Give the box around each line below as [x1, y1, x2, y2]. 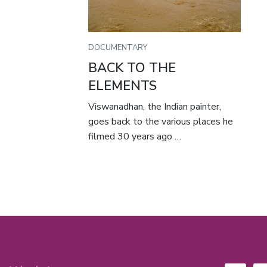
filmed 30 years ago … [88, 130, 182, 144]
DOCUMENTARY [88, 42, 148, 53]
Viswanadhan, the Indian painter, [88, 100, 222, 114]
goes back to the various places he [88, 115, 234, 129]
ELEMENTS [88, 76, 157, 95]
